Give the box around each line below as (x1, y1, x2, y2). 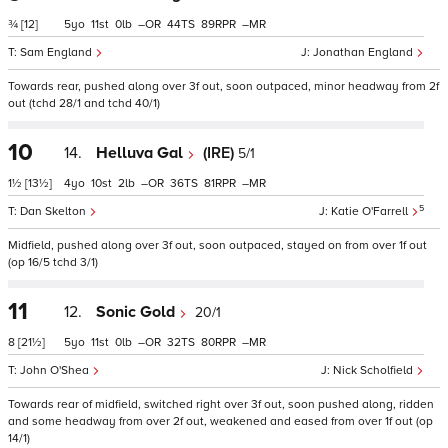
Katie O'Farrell (331, 204, 411, 219)
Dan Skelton (20, 204, 89, 219)
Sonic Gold (96, 302, 179, 322)
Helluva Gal (96, 143, 187, 163)
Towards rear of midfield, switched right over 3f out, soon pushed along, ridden (8, 397, 434, 412)
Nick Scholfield (333, 363, 416, 378)
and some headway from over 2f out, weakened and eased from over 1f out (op (8, 414, 433, 429)
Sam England (20, 45, 95, 60)
